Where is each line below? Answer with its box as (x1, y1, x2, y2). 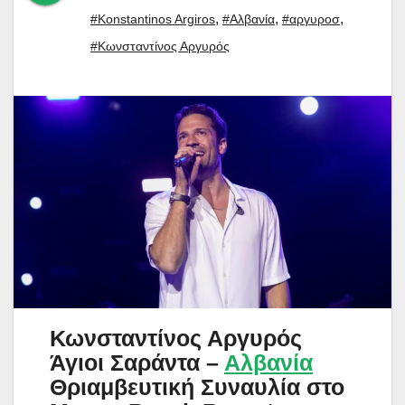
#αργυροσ (282, 12, 340, 27)
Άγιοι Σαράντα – (50, 349, 224, 375)
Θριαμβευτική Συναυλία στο (50, 373, 344, 400)
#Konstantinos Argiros (90, 12, 215, 27)
